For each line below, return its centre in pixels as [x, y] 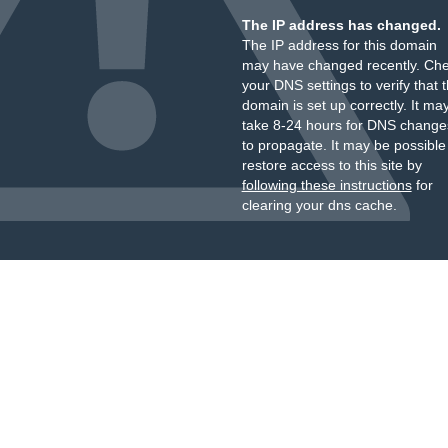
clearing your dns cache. [319, 205]
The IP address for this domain [339, 45]
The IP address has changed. [341, 25]
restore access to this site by [331, 165]
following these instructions [326, 185]
